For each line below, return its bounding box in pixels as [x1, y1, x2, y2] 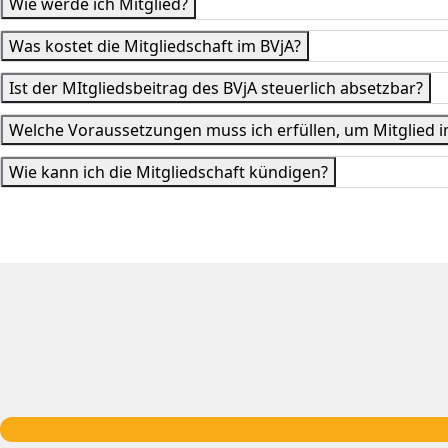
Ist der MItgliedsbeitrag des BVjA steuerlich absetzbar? [9, 77, 423, 99]
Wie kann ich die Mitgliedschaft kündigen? [9, 161, 328, 183]
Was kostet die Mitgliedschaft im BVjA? [9, 35, 301, 57]
